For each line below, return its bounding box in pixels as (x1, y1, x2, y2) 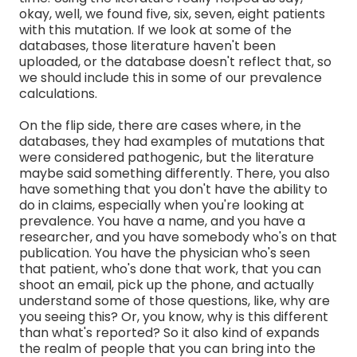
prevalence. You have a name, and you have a (19, 211, 305, 230)
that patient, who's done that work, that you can (19, 259, 321, 278)
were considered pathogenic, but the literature (19, 147, 314, 167)
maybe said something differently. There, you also (19, 163, 330, 182)
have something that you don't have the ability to (19, 179, 328, 198)
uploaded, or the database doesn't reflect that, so (19, 52, 331, 71)
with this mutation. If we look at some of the (19, 20, 292, 39)
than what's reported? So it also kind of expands (19, 323, 320, 342)
